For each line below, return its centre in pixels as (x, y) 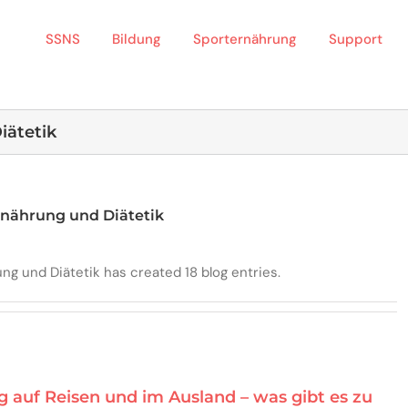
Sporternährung (245, 39)
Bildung (137, 39)
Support (356, 39)
